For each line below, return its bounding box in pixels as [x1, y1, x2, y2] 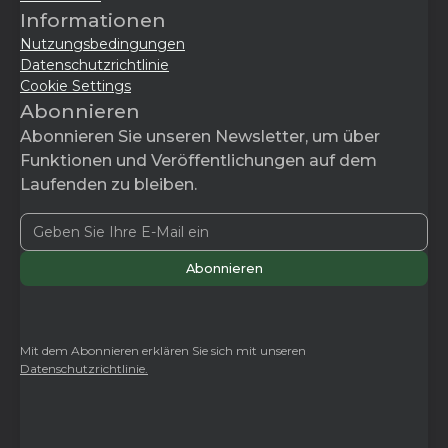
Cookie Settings [20, 77, 131, 95]
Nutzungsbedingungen [20, 35, 185, 53]
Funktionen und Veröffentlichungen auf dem [20, 151, 377, 170]
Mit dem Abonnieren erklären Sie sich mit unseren [20, 343, 306, 358]
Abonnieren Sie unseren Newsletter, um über [20, 127, 380, 146]
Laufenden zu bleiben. [20, 175, 197, 194]
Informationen [20, 8, 166, 32]
